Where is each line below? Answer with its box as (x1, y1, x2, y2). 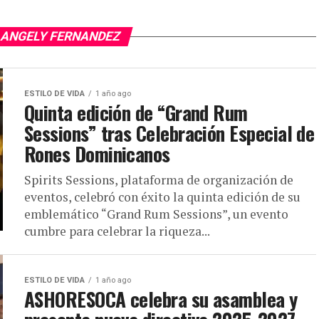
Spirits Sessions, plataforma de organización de (24, 172, 293, 188)
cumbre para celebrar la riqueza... (24, 223, 210, 239)
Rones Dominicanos (24, 140, 170, 168)
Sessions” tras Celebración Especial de (24, 119, 315, 147)
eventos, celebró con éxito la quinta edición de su (24, 189, 300, 205)
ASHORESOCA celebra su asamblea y (24, 285, 298, 313)
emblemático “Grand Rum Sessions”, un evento (24, 206, 288, 222)
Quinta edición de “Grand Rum (24, 98, 248, 127)
